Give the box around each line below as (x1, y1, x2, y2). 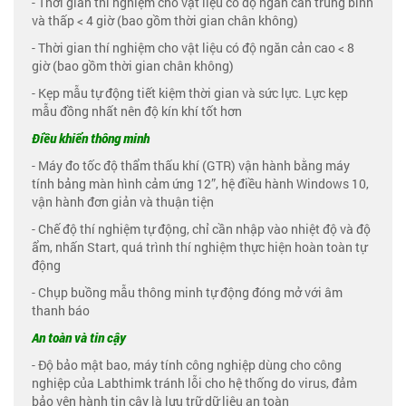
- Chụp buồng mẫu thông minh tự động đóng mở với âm (32, 284, 343, 301)
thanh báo (32, 302, 90, 319)
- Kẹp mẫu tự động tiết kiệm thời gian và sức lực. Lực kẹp (32, 84, 348, 101)
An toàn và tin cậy (32, 329, 126, 346)
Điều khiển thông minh (32, 130, 150, 147)
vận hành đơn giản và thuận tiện (32, 193, 214, 210)
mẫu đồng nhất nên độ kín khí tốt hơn (32, 102, 242, 120)
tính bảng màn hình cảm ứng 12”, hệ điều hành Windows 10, (32, 175, 369, 192)
